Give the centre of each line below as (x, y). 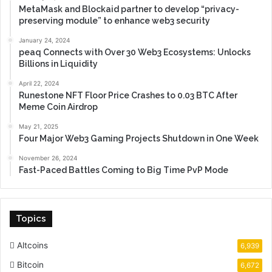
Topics (31, 219)
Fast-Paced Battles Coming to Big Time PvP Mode (124, 170)
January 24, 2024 (44, 40)
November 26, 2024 (48, 158)
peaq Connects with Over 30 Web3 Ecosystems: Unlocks (135, 53)
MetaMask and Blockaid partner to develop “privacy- (129, 9)
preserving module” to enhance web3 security (114, 21)
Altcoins (32, 246)
